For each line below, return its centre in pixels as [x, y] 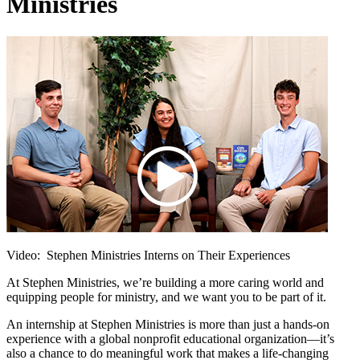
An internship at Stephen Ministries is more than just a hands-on [168, 325]
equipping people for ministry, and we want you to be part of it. [166, 297]
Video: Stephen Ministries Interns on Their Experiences [148, 256]
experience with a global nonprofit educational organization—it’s [170, 339]
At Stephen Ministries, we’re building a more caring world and [165, 283]
